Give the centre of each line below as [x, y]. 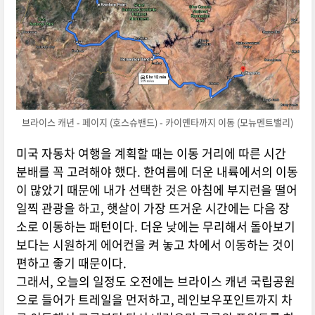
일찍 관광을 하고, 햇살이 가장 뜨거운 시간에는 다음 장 [153, 208]
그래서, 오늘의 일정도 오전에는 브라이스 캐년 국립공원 [155, 281]
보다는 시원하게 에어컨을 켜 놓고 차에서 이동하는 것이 [155, 245]
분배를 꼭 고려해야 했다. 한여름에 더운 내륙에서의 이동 [157, 172]
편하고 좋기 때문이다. [71, 263]
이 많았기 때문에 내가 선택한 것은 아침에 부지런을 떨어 [156, 190]
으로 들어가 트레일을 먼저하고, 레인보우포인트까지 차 [154, 300]
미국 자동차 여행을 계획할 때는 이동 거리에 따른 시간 [151, 153]
